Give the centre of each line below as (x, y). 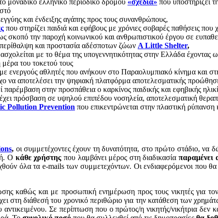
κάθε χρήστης (38, 157)
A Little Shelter (163, 45)
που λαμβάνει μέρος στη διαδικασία (120, 157)
